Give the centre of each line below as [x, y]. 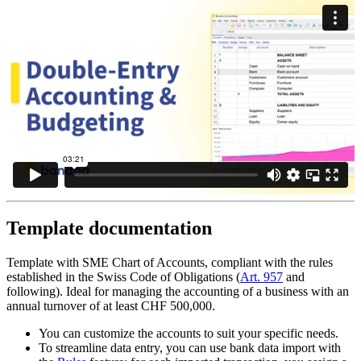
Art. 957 [261, 277]
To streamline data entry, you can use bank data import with [190, 348]
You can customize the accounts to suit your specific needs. [189, 334]
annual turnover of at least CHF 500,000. [111, 306]
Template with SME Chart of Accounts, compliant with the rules [170, 263]
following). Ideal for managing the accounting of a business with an [178, 292]
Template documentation [109, 228]
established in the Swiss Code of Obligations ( [123, 277]
